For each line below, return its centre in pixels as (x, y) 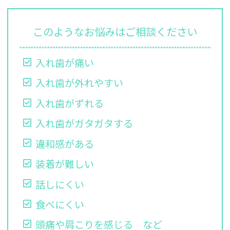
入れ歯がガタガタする (84, 123)
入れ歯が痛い (65, 62)
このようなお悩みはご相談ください (115, 31)
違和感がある (65, 143)
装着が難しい (65, 164)
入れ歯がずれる (70, 103)
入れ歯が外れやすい (80, 83)
